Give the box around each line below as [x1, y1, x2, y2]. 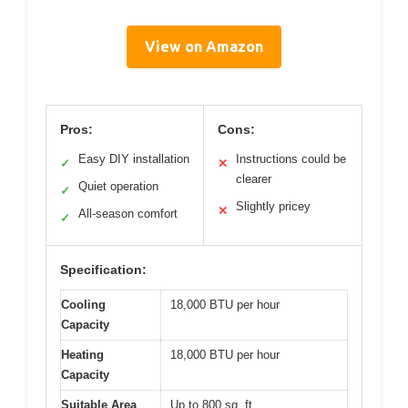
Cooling [61, 298, 106, 312]
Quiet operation [78, 179, 158, 194]
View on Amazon [145, 38, 263, 56]
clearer [236, 172, 271, 187]
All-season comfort [78, 207, 178, 221]
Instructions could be [236, 152, 346, 167]
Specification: [60, 262, 147, 278]
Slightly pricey [236, 199, 311, 214]
